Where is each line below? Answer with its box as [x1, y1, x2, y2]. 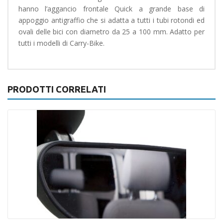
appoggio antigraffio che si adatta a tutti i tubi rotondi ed [18, 15, 205, 25]
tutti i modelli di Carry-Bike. [18, 38, 105, 48]
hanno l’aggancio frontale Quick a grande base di [18, 3, 205, 13]
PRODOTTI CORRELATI [7, 84, 106, 94]
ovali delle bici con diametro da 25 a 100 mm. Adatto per [18, 26, 205, 36]
